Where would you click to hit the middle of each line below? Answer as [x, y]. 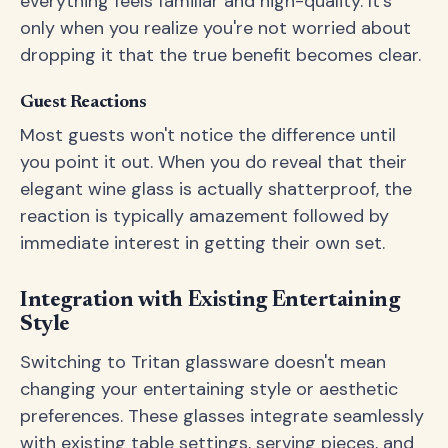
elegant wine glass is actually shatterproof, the [216, 189]
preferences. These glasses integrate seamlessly [222, 416]
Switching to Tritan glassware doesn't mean [203, 362]
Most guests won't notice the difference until [208, 135]
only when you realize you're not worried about [215, 28]
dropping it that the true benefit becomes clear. [220, 55]
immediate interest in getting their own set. [202, 243]
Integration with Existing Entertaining [210, 301]
